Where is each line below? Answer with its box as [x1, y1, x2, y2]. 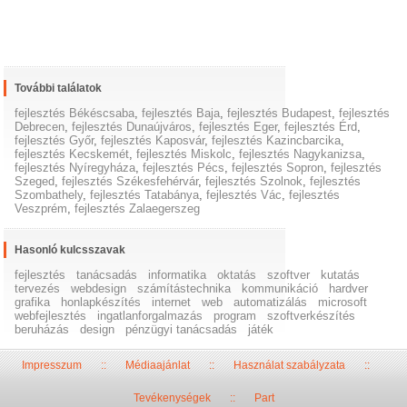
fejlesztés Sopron [232, 161, 324, 175]
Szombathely [15, 188, 84, 203]
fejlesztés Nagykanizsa [239, 147, 362, 162]
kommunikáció [242, 282, 319, 296]
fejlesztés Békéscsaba [15, 106, 135, 121]
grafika [15, 295, 51, 310]
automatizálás [233, 295, 308, 310]
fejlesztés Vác [206, 188, 283, 203]
